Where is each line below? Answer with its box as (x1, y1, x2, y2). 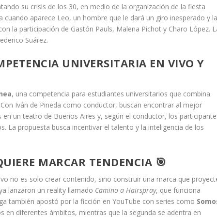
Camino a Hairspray (95, 185, 156, 195)
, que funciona (156, 185, 201, 195)
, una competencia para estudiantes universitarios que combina (12, 89, 211, 99)
